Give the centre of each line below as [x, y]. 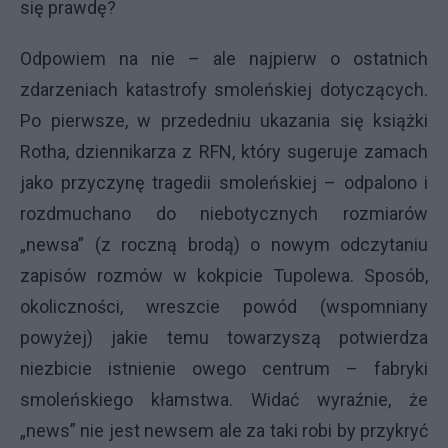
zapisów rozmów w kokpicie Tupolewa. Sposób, [224, 275]
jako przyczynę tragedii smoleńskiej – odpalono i [224, 182]
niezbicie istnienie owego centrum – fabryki [224, 368]
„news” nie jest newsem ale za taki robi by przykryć [224, 430]
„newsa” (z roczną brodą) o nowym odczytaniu [224, 244]
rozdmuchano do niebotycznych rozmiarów [224, 213]
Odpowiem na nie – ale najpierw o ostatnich [224, 58]
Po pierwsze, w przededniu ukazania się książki [224, 120]
